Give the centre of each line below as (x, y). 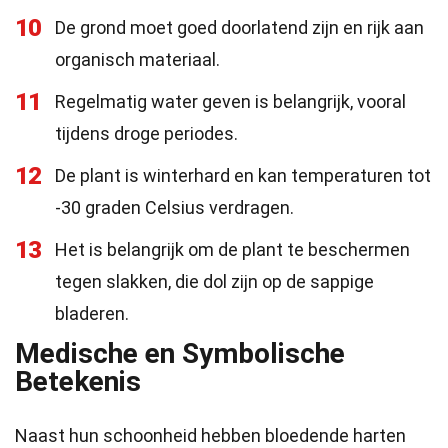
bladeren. (92, 313)
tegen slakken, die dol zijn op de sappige (214, 281)
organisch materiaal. (137, 59)
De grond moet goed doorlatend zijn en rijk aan (239, 27)
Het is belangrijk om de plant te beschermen (232, 249)
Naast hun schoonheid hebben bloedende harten (210, 435)
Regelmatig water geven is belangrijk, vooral (230, 101)
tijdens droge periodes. (146, 133)
